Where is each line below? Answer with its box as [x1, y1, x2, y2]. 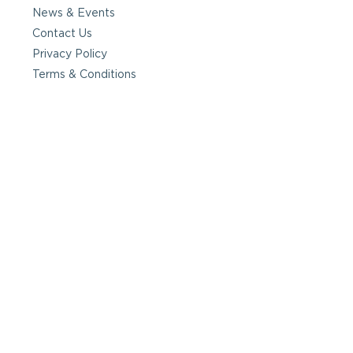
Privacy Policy [32, 48, 107, 60]
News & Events [32, 7, 115, 19]
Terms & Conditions [32, 69, 136, 80]
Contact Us [32, 28, 92, 39]
